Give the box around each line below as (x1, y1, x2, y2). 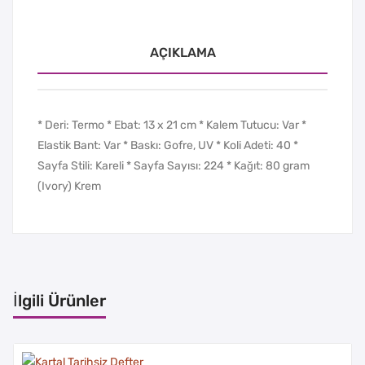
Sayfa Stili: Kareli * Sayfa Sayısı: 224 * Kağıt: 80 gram (37, 158, 310, 173)
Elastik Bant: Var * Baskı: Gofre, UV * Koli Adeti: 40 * (37, 138, 298, 152)
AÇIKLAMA (149, 44, 216, 60)
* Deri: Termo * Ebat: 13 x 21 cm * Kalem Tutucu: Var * (37, 117, 306, 132)
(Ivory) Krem (37, 178, 101, 193)
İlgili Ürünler (12, 290, 106, 310)
